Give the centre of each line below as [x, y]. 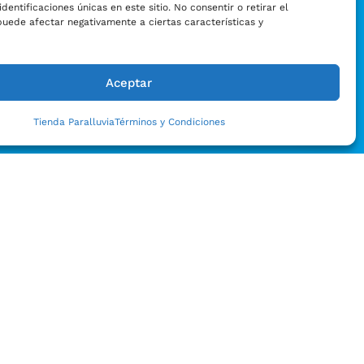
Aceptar [129, 82]
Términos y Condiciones [169, 122]
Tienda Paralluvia [74, 122]
